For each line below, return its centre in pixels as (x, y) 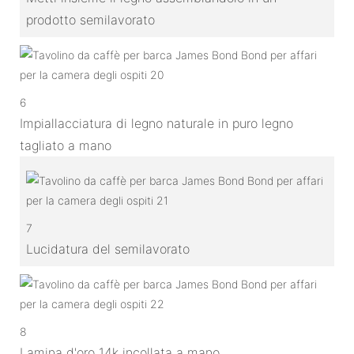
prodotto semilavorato (90, 19)
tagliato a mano (66, 145)
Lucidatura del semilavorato (108, 249)
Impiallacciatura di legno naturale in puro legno (156, 123)
